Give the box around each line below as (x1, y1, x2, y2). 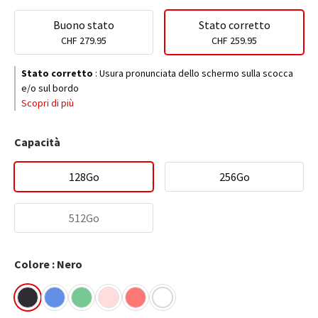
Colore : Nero (14, 257, 82, 271)
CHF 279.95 (61, 34, 106, 47)
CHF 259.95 (212, 34, 257, 47)
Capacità (14, 135, 60, 149)
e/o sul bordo (21, 82, 79, 94)
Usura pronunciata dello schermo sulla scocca (99, 67, 293, 79)
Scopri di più (21, 97, 74, 109)
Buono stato (53, 18, 114, 32)
